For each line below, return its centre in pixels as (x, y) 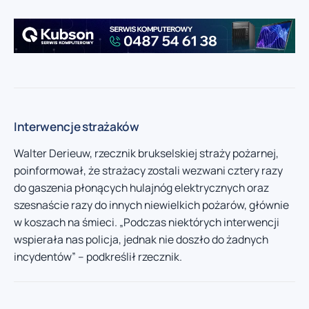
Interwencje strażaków (77, 127)
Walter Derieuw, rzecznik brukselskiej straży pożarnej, (146, 153)
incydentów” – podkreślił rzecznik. (98, 257)
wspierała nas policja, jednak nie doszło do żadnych (141, 240)
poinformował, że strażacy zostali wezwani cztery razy (148, 171)
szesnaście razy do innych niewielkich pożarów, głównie (151, 205)
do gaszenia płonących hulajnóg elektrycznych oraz (141, 188)
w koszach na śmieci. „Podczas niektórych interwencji (147, 222)
